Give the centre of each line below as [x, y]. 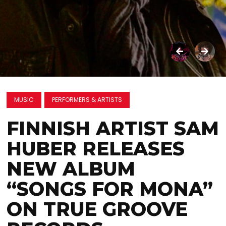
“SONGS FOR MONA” [110, 189]
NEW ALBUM [71, 169]
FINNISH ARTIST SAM [113, 128]
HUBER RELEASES [96, 149]
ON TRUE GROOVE [97, 209]
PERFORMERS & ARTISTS [87, 100]
